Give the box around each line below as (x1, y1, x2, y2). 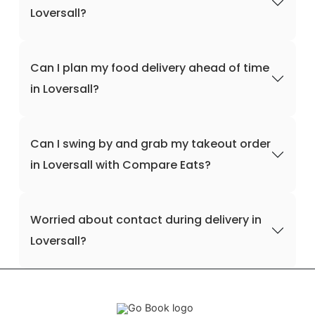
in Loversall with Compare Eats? (30, 157, 211, 173)
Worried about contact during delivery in (30, 212, 262, 228)
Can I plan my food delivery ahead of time (30, 60, 269, 76)
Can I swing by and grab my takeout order (30, 136, 271, 152)
